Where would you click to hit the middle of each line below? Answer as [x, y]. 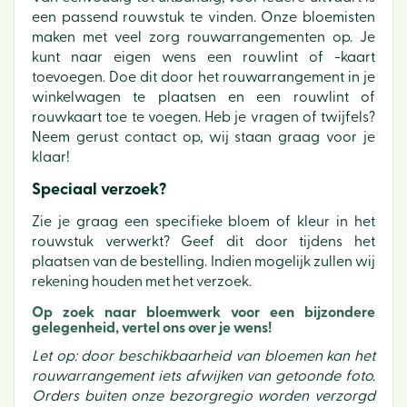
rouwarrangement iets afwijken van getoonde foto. [203, 376]
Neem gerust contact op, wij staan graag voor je [203, 137]
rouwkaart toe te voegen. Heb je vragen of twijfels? [203, 117]
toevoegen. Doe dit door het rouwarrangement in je [203, 77]
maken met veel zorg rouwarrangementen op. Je [203, 37]
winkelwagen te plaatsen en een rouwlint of [203, 97]
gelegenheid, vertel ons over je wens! [152, 328]
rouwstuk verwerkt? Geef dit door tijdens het [203, 242]
